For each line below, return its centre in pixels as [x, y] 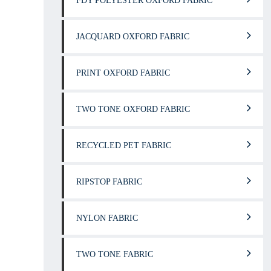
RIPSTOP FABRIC [109, 181]
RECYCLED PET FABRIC [124, 145]
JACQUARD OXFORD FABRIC [133, 36]
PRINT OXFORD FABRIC [123, 73]
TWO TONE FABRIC [115, 254]
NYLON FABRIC [107, 218]
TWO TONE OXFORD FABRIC [133, 109]
